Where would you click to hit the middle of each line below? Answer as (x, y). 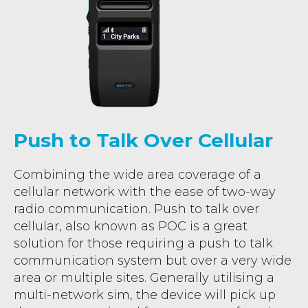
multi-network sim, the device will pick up (145, 295)
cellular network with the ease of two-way (145, 191)
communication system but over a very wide (153, 260)
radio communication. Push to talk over (136, 209)
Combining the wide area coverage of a (137, 174)
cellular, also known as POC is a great (131, 226)
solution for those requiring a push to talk (143, 243)
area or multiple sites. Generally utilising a (144, 277)
